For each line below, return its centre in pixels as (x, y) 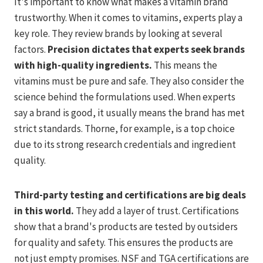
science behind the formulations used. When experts (125, 97)
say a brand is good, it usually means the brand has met (129, 112)
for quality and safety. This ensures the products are (124, 242)
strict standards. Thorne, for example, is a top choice (124, 128)
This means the (185, 65)
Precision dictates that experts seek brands (146, 49)
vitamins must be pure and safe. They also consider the (129, 81)
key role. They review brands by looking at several (118, 33)
